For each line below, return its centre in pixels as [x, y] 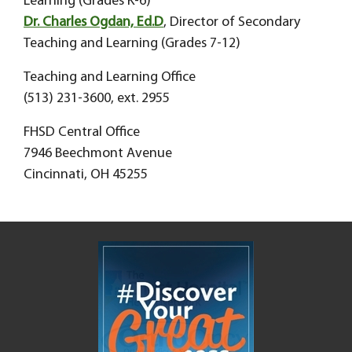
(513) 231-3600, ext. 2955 [97, 99]
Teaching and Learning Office [110, 77]
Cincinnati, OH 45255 [86, 175]
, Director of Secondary [232, 22]
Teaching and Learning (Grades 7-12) [132, 44]
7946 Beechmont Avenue [98, 154]
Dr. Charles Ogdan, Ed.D [93, 22]
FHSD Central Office [82, 132]
